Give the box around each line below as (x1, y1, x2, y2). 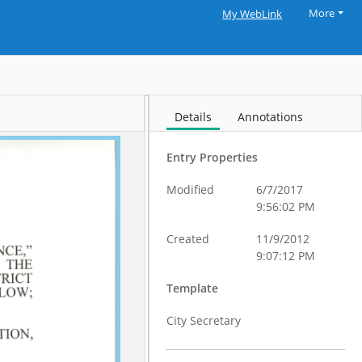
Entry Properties (166, 149, 259, 165)
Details (175, 109, 213, 124)
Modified (166, 182, 215, 197)
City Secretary (166, 313, 242, 328)
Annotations (238, 109, 304, 124)
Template (166, 280, 219, 296)
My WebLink (222, 7, 283, 21)
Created (166, 231, 210, 246)
